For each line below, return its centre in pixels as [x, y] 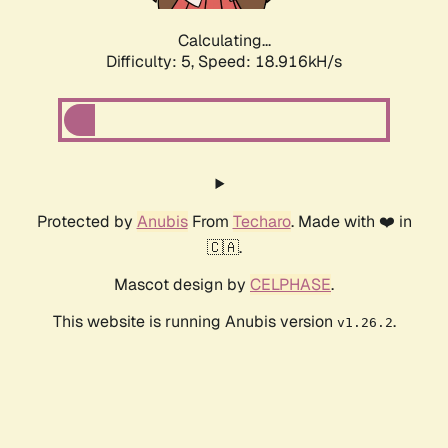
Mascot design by [182, 285]
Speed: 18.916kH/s [270, 62]
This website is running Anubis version [194, 322]
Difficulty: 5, [152, 62]
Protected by [86, 222]
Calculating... [224, 41]
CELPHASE [290, 285]
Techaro [261, 222]
